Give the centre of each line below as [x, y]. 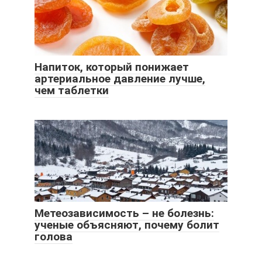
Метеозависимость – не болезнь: [124, 213]
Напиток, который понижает [112, 67]
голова [54, 236]
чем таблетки [72, 90]
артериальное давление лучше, [120, 78]
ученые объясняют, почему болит [127, 225]
